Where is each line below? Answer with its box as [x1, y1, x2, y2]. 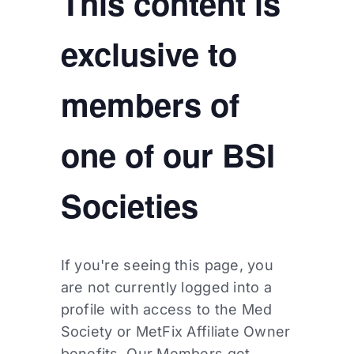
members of [60, 81, 239, 127]
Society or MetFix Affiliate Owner [60, 323, 291, 341]
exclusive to [60, 31, 237, 77]
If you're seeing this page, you [60, 257, 273, 274]
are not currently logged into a [60, 279, 272, 296]
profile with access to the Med [60, 301, 273, 318]
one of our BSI [60, 132, 275, 178]
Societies [60, 183, 198, 228]
